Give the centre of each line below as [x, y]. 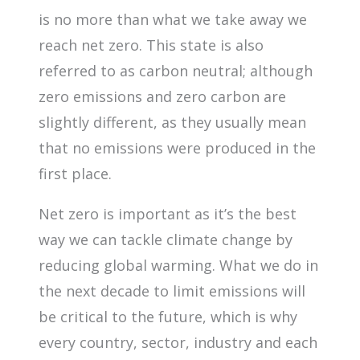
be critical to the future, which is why [168, 316]
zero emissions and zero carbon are [162, 96]
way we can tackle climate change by [166, 239]
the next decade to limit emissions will [172, 290]
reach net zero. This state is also [151, 45]
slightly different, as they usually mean [172, 122]
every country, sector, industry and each [178, 342]
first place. [75, 173]
